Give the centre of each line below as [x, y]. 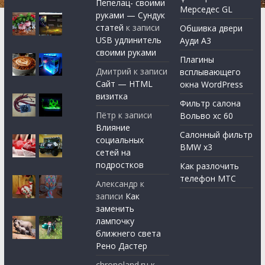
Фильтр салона [211, 104]
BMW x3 [196, 147]
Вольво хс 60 [207, 116]
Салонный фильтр [216, 135]
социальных [120, 140]
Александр [117, 184]
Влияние [113, 128]
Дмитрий [114, 72]
